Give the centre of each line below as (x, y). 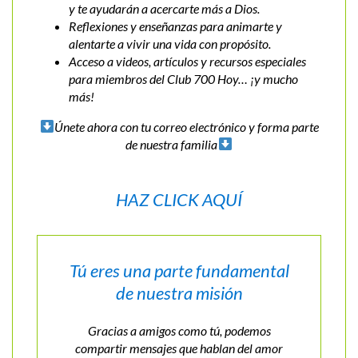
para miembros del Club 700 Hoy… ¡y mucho (183, 78)
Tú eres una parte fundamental (179, 270)
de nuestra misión (179, 292)
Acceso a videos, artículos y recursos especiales (187, 61)
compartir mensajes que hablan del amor (179, 348)
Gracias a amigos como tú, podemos (179, 330)
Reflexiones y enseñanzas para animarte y (175, 26)
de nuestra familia (172, 144)
